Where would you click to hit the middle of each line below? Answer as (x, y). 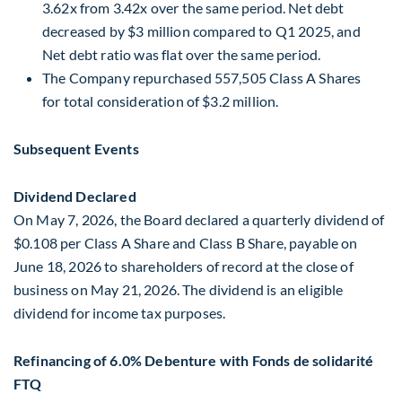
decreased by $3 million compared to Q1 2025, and (201, 31)
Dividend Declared (75, 196)
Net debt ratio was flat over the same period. (183, 54)
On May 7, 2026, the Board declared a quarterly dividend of (199, 219)
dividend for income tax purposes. (120, 312)
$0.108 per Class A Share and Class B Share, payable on (186, 242)
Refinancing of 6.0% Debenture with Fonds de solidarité (194, 361)
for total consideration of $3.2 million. (161, 100)
